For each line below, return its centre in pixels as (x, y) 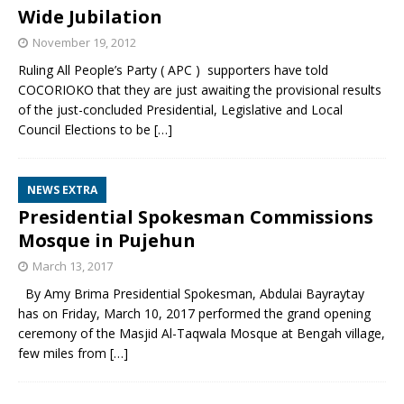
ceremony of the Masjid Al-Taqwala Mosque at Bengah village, (202, 334)
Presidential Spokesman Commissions (196, 217)
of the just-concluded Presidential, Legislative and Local (180, 110)
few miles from (64, 353)
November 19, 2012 (84, 43)
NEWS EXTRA (62, 190)
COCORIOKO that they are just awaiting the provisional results (200, 90)
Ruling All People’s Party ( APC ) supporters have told (173, 70)
